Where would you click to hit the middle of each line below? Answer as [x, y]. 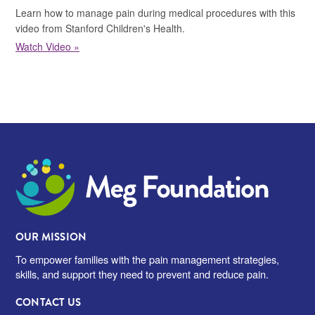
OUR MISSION [51, 237]
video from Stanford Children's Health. [100, 28]
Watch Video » [47, 47]
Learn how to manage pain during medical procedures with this [155, 13]
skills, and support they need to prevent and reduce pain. [142, 274]
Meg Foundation [60, 167]
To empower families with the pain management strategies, [147, 259]
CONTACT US [48, 303]
